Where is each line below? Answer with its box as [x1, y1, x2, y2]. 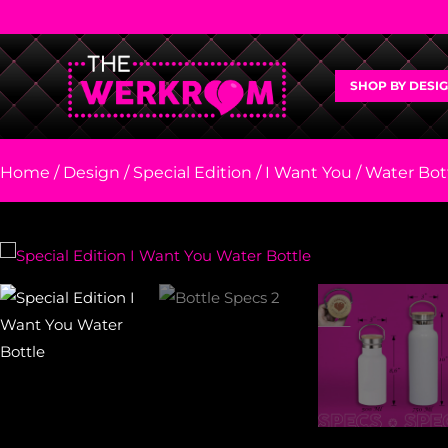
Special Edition [133, 162, 252, 182]
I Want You [265, 162, 352, 182]
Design [63, 162, 120, 182]
